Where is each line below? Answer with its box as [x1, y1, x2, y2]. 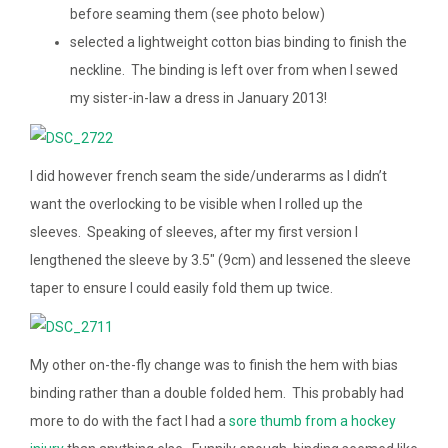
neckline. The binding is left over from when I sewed [70, 62, 398, 79]
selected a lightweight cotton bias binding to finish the [70, 34, 407, 51]
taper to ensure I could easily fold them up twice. [30, 279, 333, 296]
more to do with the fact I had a [30, 413, 229, 430]
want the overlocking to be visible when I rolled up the [30, 195, 363, 212]
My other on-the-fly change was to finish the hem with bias [30, 357, 398, 374]
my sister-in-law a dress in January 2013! [70, 90, 327, 107]
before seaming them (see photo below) [70, 6, 325, 23]
